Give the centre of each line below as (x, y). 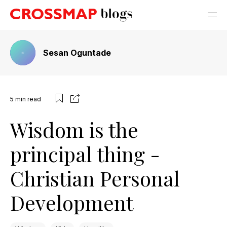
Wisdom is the (74, 129)
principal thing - (85, 154)
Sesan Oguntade (77, 53)
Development (72, 202)
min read (28, 99)
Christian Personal (95, 178)
